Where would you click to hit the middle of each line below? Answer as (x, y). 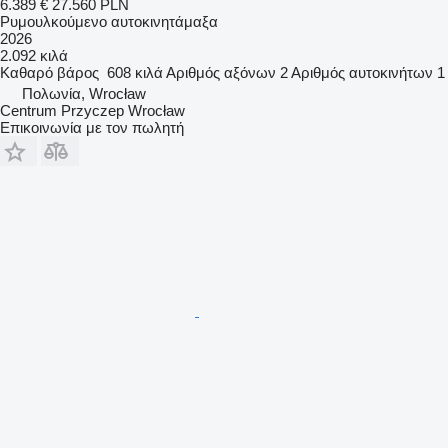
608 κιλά (135, 72)
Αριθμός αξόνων (221, 72)
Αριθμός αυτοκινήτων (362, 72)
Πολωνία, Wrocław (84, 93)
